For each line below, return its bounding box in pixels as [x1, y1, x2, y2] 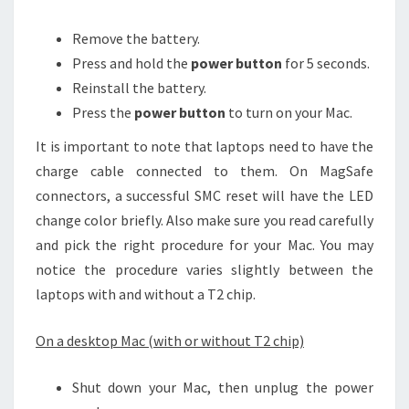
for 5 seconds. [282, 54, 370, 73]
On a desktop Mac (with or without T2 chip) [36, 331, 304, 351]
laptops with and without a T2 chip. [36, 285, 256, 304]
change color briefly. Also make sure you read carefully [36, 211, 373, 230]
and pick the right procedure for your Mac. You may [36, 236, 373, 255]
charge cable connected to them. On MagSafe [36, 162, 373, 181]
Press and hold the [72, 54, 191, 73]
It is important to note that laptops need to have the [36, 137, 373, 156]
